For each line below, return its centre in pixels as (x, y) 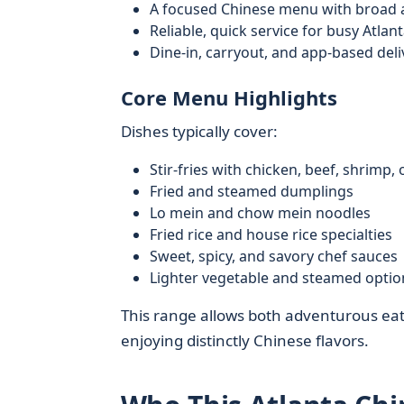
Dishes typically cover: (199, 131)
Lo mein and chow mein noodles (260, 213)
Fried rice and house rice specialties (271, 234)
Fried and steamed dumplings (251, 191)
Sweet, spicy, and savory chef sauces (273, 256)
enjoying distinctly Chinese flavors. (244, 340)
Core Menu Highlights (229, 97)
